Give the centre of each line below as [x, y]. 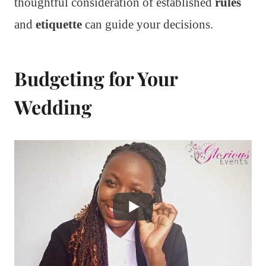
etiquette [59, 24]
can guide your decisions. [148, 24]
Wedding [53, 106]
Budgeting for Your [96, 78]
